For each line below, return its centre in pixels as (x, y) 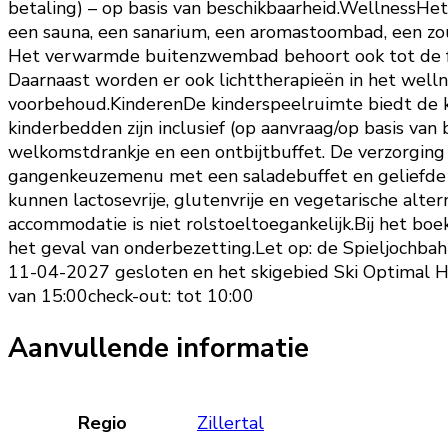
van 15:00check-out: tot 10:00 (131, 296)
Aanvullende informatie (158, 349)
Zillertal (230, 422)
